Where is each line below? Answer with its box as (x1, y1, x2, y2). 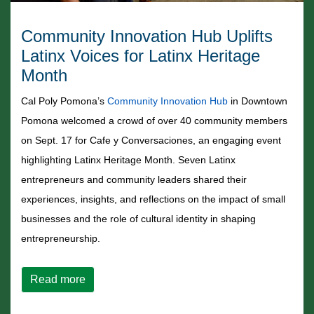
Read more (30, 273, 86, 286)
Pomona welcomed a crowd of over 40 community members (21, 115, 287, 127)
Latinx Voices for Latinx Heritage (21, 46, 260, 66)
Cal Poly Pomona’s (21, 95, 104, 107)
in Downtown (231, 95, 287, 107)
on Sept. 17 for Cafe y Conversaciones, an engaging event (21, 135, 281, 146)
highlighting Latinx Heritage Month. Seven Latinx (21, 154, 235, 166)
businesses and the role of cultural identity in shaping (21, 213, 256, 225)
